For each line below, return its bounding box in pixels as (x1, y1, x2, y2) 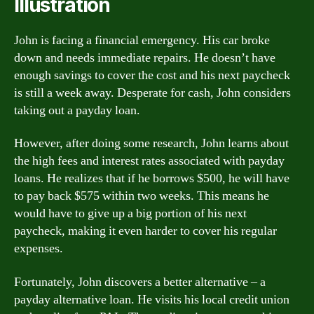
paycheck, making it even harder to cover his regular (14, 223, 277, 239)
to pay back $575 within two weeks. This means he (14, 188, 269, 204)
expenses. (14, 240, 63, 257)
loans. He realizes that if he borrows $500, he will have (14, 170, 289, 186)
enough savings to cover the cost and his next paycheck (14, 67, 290, 83)
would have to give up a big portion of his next (14, 205, 247, 221)
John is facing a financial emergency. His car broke (14, 32, 270, 48)
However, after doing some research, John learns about (14, 135, 289, 151)
